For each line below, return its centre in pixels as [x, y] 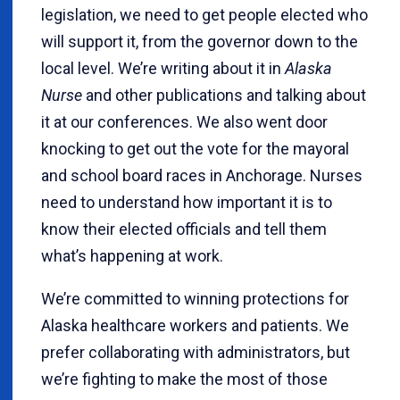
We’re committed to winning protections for [195, 299]
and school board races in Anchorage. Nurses [202, 175]
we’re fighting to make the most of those [184, 379]
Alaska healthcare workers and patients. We [195, 325]
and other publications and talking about [224, 95]
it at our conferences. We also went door [184, 122]
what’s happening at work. [132, 256]
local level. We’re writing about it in [163, 68]
